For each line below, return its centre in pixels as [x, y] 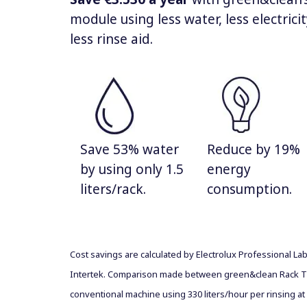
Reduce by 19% [254, 149]
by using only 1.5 [132, 169]
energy [229, 169]
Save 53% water [130, 149]
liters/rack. [113, 189]
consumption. [249, 189]
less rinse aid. [111, 39]
